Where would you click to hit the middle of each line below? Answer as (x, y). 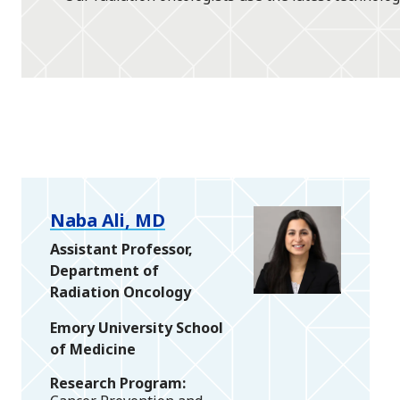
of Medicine (93, 350)
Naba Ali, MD (108, 221)
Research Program (116, 383)
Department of (104, 271)
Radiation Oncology (121, 292)
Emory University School (137, 328)
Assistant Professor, (121, 250)
